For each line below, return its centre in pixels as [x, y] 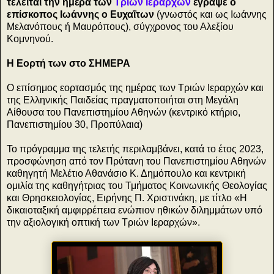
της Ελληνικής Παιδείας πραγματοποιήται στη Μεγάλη [123, 100]
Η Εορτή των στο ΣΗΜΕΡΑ [68, 64]
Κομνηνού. [30, 39]
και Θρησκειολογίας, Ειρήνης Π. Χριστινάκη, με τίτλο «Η [127, 198]
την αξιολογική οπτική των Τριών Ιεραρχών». [103, 223]
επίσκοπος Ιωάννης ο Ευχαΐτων [80, 15]
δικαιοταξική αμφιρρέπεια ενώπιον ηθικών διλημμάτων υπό [135, 210]
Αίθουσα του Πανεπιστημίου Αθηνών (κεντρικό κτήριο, [124, 113]
